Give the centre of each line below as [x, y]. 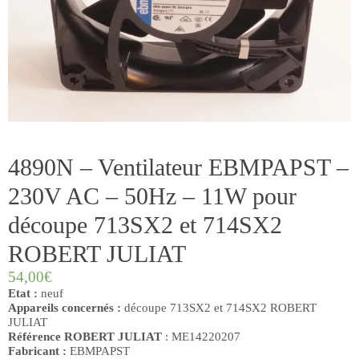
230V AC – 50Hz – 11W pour [152, 196]
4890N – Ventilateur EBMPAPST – [178, 167]
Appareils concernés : [65, 307]
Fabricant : [39, 350]
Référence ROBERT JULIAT [85, 336]
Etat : [23, 292]
